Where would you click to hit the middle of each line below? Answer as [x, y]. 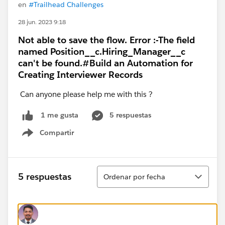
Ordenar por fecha [134, 177]
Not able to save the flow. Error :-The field [106, 40]
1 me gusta [60, 115]
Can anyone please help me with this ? [86, 94]
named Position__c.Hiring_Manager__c [102, 51]
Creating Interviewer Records [80, 75]
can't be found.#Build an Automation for [105, 63]
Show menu [54, 138]
